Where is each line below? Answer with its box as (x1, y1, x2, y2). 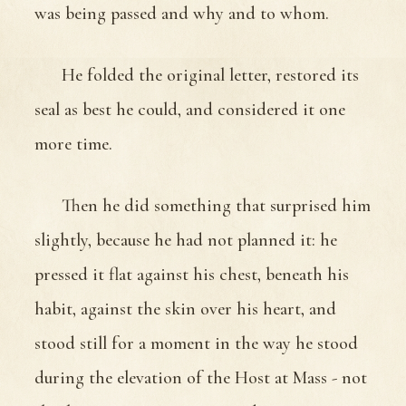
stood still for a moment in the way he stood (34, 332, 358, 354)
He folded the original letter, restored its (62, 63, 359, 86)
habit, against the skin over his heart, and (34, 297, 336, 320)
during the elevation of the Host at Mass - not (34, 366, 367, 389)
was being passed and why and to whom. (34, 2, 329, 24)
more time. (34, 132, 112, 155)
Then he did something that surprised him (62, 194, 371, 217)
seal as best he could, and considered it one (34, 98, 345, 121)
